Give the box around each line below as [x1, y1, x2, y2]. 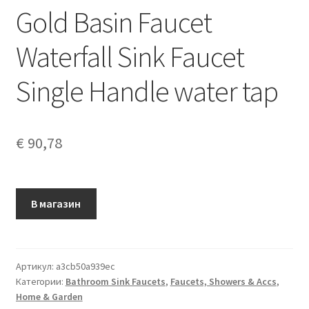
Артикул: [15, 259, 56, 272]
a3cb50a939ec [55, 259, 115, 272]
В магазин [31, 196, 81, 210]
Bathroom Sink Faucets [65, 275, 166, 288]
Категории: [15, 275, 66, 288]
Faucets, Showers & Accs [170, 275, 277, 288]
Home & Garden [15, 290, 83, 303]
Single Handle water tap [15, 72, 278, 109]
